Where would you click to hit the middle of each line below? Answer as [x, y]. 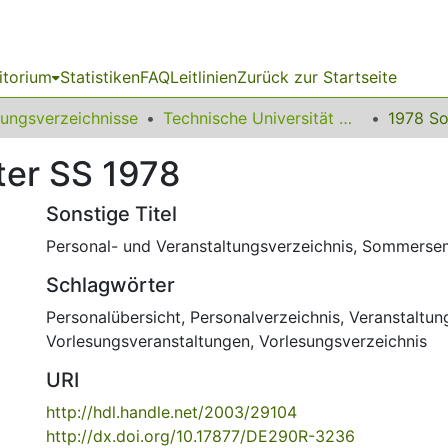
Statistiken [100, 77]
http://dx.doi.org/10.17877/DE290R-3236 [200, 436]
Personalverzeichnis [265, 317]
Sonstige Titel [111, 214]
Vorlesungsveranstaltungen [148, 341]
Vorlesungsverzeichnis [343, 341]
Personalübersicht [113, 317]
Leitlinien [203, 77]
